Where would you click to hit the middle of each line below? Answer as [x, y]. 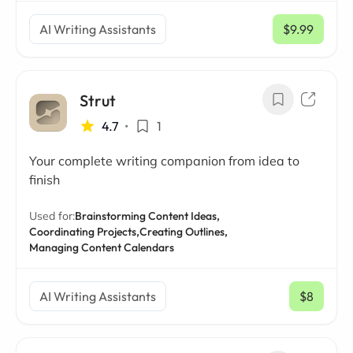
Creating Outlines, [184, 232]
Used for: [52, 216]
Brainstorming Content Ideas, [147, 216]
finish [45, 180]
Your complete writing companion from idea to [164, 161]
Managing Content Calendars [102, 248]
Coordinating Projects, [84, 232]
